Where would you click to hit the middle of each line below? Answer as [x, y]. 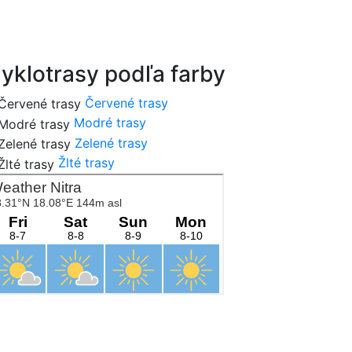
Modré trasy [110, 123]
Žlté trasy [86, 163]
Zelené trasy [111, 143]
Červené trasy [126, 103]
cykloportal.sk [196, 23]
